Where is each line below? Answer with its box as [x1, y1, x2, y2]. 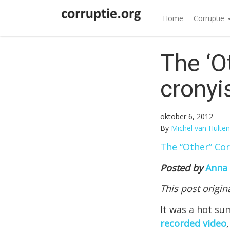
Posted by [160, 161, 205, 174]
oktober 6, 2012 [160, 111, 213, 121]
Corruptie [193, 13, 226, 23]
